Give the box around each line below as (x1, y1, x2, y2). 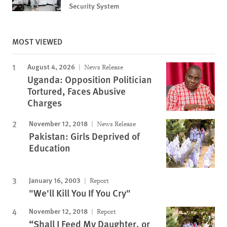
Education (29, 140, 70, 155)
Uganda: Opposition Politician (27, 72, 152, 86)
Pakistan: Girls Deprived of (29, 129, 140, 143)
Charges (27, 95, 62, 109)
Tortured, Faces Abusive (27, 84, 126, 98)
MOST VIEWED (12, 35, 62, 47)
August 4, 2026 (27, 61, 75, 71)
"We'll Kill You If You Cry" (29, 185, 131, 200)
